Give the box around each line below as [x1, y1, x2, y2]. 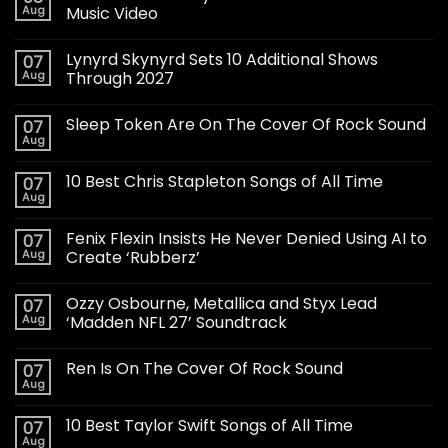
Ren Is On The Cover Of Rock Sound [66, 356, 343, 380]
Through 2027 [66, 66, 174, 90]
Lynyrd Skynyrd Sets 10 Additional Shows [66, 47, 378, 71]
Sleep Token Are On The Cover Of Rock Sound [66, 112, 426, 136]
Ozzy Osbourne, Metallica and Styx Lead [66, 291, 377, 315]
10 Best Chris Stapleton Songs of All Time [66, 169, 383, 193]
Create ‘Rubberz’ [66, 245, 200, 269]
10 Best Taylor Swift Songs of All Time [66, 413, 353, 437]
